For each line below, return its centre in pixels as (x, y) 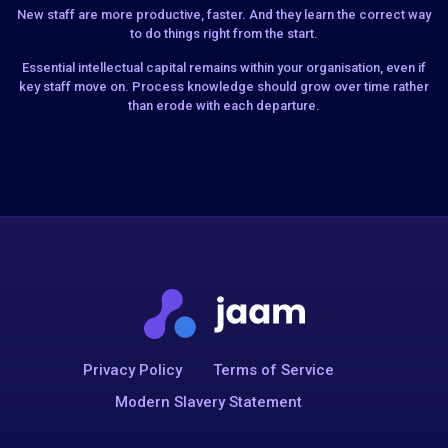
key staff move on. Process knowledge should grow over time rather (224, 87)
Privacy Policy (132, 369)
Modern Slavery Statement (208, 402)
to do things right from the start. (224, 34)
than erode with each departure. (224, 106)
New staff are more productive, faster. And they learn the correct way (224, 15)
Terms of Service (273, 369)
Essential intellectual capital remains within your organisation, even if (224, 68)
